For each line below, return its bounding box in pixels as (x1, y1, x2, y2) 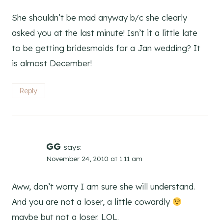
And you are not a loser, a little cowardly (12, 196, 172, 207)
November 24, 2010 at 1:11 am (46, 154, 142, 163)
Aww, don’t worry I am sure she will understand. (12, 181, 195, 192)
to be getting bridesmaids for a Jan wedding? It (12, 43, 200, 54)
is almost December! (12, 58, 92, 69)
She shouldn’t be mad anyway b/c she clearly (12, 12, 187, 23)
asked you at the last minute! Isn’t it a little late (12, 27, 197, 38)
